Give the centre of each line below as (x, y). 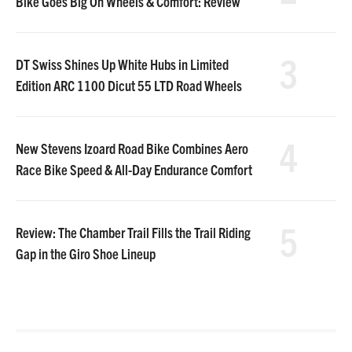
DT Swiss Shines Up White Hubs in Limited (122, 64)
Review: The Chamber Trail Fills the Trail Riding (133, 232)
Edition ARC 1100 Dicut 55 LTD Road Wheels (129, 85)
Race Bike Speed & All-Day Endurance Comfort (134, 169)
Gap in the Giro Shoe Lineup (86, 253)
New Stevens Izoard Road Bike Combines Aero (132, 148)
